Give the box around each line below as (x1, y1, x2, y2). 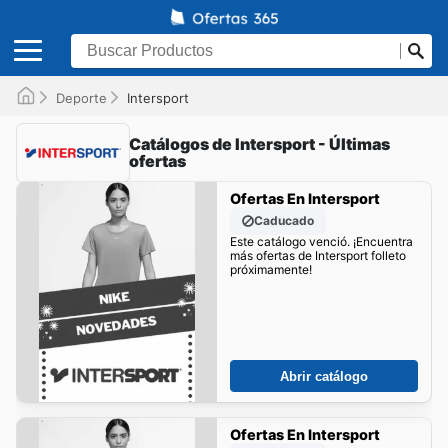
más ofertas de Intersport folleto (229, 248, 406, 264)
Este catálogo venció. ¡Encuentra (229, 234, 413, 250)
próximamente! (229, 262, 312, 278)
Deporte (56, 89, 107, 106)
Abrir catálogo (280, 368, 368, 384)
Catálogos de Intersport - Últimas (129, 133, 390, 154)
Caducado (253, 213, 314, 229)
